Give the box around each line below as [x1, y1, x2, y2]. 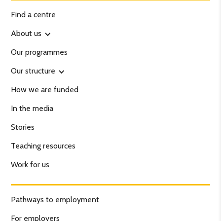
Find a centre [11, 9, 56, 19]
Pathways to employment [11, 194, 100, 204]
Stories [11, 122, 35, 132]
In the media [11, 103, 54, 113]
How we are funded [11, 84, 79, 94]
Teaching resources [11, 141, 76, 150]
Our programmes [11, 47, 68, 57]
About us [11, 28, 42, 38]
